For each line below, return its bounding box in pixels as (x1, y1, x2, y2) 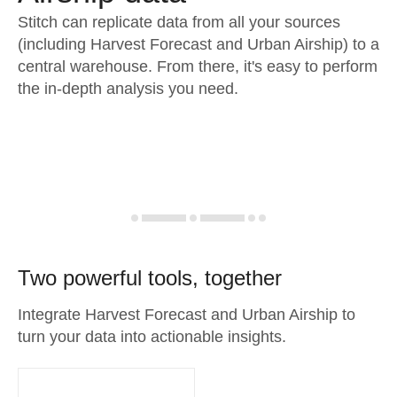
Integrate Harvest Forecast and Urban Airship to (18, 306, 355, 323)
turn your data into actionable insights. (18, 328, 286, 346)
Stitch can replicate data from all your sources (18, 13, 340, 31)
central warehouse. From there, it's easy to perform (18, 58, 378, 75)
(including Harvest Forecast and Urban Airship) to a (18, 35, 379, 53)
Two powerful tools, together (18, 266, 282, 290)
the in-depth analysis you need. (18, 80, 238, 97)
